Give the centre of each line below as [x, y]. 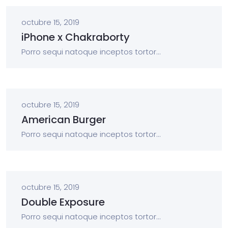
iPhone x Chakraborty [76, 37]
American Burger [64, 120]
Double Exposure [63, 202]
